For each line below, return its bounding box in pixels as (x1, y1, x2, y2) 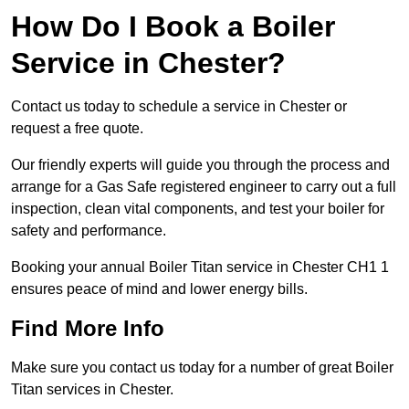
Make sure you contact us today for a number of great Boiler (11, 360, 393, 376)
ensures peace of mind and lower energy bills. (11, 281, 308, 298)
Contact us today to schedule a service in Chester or (11, 99, 347, 115)
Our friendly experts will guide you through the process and (11, 157, 390, 173)
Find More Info (11, 316, 164, 341)
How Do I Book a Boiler (11, 10, 335, 44)
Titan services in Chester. (11, 382, 173, 398)
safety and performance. (11, 223, 166, 239)
